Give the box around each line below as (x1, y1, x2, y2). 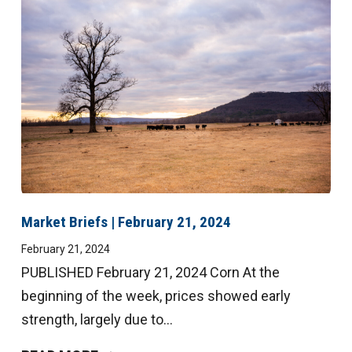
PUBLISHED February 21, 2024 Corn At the (20, 263, 280, 280)
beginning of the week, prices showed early (20, 287, 291, 304)
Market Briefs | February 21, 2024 (20, 212, 231, 231)
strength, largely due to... (20, 310, 173, 328)
